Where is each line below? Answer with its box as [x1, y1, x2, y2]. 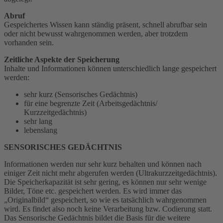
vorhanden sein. [4, 38, 54, 47]
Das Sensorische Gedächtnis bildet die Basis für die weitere [4, 213, 190, 222]
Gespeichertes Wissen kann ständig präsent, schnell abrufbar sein [4, 20, 207, 29]
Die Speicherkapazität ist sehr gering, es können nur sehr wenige [4, 177, 207, 186]
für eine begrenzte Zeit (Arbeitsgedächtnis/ [24, 99, 157, 108]
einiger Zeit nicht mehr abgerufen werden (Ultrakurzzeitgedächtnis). [4, 168, 217, 177]
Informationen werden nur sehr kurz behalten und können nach [4, 159, 202, 168]
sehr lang [24, 116, 52, 125]
